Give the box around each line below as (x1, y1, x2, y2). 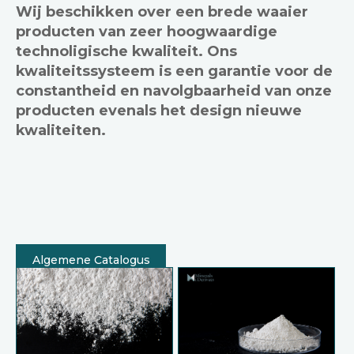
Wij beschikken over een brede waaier (16, 3, 308, 21)
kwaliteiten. (16, 122, 106, 139)
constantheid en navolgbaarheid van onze (16, 82, 332, 100)
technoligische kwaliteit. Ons (16, 43, 237, 60)
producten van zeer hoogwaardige (16, 23, 277, 40)
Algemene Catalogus (32, 253, 150, 267)
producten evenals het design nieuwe (16, 102, 302, 119)
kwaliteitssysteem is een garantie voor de (16, 62, 333, 80)
